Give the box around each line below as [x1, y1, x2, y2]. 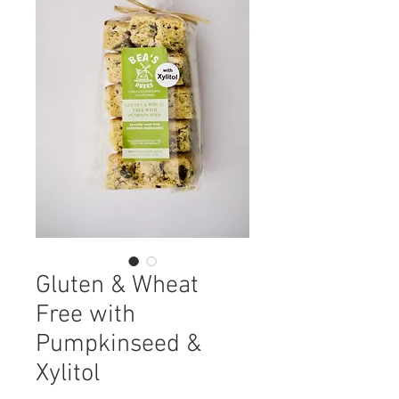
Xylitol [36, 359, 100, 389]
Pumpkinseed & [36, 330, 201, 360]
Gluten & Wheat [36, 271, 199, 301]
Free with [36, 300, 135, 330]
